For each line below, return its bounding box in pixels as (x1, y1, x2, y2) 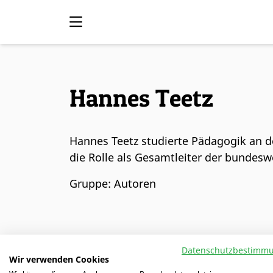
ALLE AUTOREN (80, 247, 144, 258)
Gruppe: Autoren (69, 176, 156, 191)
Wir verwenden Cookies (9, 253, 109, 265)
